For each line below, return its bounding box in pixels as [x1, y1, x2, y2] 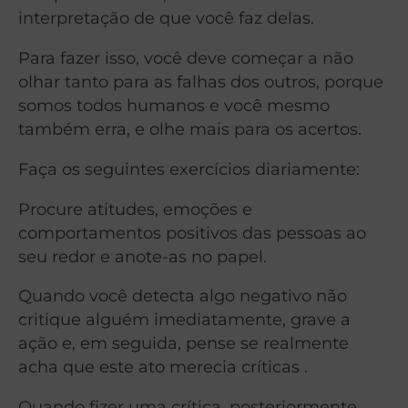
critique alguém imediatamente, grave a [18, 310, 351, 330]
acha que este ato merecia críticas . [18, 357, 308, 377]
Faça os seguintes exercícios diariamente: [18, 158, 360, 178]
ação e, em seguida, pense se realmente [18, 333, 349, 353]
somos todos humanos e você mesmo [18, 95, 330, 115]
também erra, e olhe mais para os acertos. [18, 118, 362, 138]
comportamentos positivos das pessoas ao [18, 222, 366, 242]
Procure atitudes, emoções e [18, 199, 252, 219]
